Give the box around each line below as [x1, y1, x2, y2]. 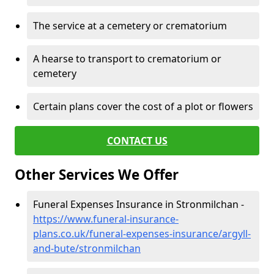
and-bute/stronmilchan [33, 242, 141, 255]
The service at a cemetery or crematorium [33, 19, 227, 32]
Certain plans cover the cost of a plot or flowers [33, 100, 253, 113]
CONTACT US [106, 134, 168, 147]
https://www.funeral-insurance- [33, 212, 179, 226]
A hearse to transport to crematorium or [33, 52, 221, 65]
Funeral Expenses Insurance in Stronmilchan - [33, 198, 244, 211]
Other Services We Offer [15, 165, 179, 184]
